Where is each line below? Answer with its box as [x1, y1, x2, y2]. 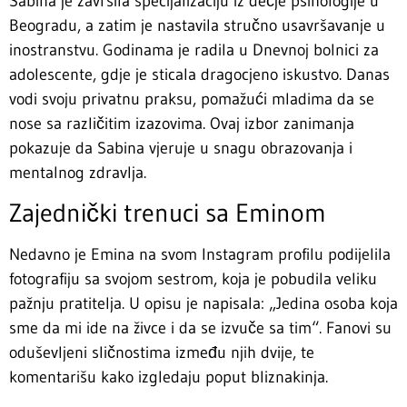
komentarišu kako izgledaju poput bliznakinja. [9, 367, 328, 388]
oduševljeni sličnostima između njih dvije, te [9, 342, 314, 363]
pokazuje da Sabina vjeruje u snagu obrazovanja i [9, 137, 352, 158]
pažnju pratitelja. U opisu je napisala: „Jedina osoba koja [9, 293, 398, 314]
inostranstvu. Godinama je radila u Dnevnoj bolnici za [9, 39, 379, 60]
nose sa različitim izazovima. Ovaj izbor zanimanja [9, 113, 354, 134]
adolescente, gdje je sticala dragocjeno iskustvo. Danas [9, 64, 390, 84]
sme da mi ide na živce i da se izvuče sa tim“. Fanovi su [9, 318, 392, 339]
